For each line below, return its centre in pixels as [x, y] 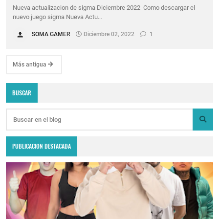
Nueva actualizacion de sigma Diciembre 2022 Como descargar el [104, 7]
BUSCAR [22, 93]
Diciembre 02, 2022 [109, 34]
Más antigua [30, 64]
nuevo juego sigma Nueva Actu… [58, 17]
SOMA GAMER [51, 34]
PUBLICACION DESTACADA [42, 146]
